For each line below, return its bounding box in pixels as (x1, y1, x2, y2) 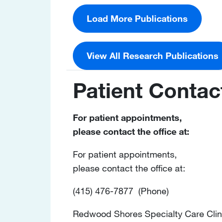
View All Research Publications (87, 50, 219, 61)
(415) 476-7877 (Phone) (73, 185, 169, 196)
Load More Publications (87, 13, 188, 24)
